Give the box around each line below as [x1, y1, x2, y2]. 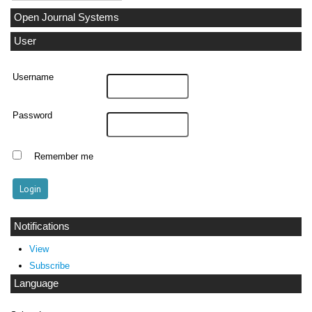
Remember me [33, 151, 93, 162]
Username [13, 72, 54, 82]
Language [14, 278, 58, 290]
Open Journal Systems [14, 11, 119, 23]
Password [13, 110, 53, 120]
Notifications [14, 220, 70, 232]
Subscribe [29, 260, 70, 272]
